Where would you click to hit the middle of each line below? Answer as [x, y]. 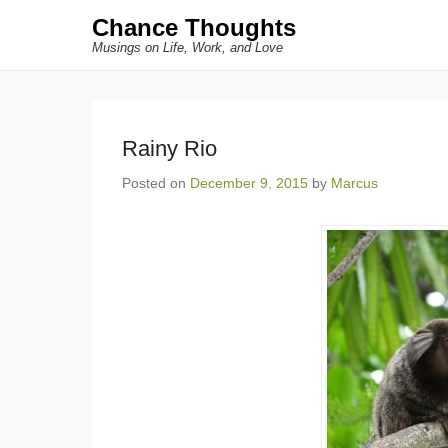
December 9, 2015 [249, 183]
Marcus [354, 183]
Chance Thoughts [194, 27]
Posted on [156, 183]
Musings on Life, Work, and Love [187, 47]
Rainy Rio [169, 148]
